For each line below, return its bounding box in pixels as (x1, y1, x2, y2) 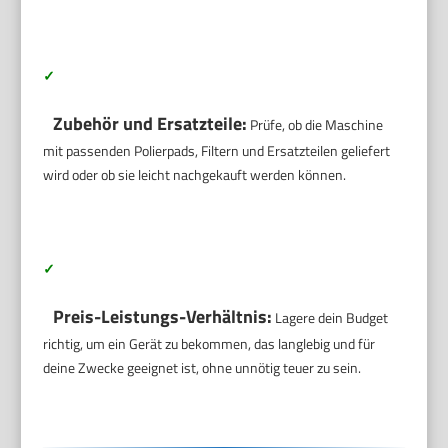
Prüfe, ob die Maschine (247, 113, 384, 135)
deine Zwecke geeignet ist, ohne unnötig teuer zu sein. (43, 356, 362, 378)
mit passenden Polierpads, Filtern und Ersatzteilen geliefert (43, 139, 391, 161)
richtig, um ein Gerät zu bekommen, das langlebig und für (43, 332, 376, 354)
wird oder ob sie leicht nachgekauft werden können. (43, 163, 347, 185)
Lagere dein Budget (272, 306, 389, 328)
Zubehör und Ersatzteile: (53, 109, 248, 137)
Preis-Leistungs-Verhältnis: (53, 302, 273, 330)
